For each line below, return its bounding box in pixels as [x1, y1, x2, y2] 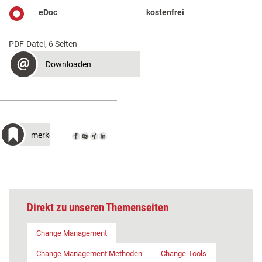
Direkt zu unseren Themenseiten [27, 200, 168, 214]
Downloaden [46, 59, 91, 69]
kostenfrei [146, 7, 185, 17]
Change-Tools [161, 249, 206, 258]
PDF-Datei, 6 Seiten [9, 39, 77, 49]
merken [31, 130, 58, 140]
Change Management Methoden [36, 249, 142, 258]
